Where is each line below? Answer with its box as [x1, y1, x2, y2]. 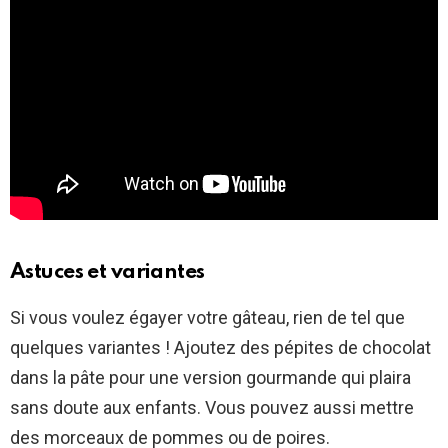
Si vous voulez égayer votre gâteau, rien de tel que [10, 307, 405, 329]
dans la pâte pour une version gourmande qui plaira [10, 367, 411, 389]
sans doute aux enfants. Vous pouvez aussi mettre [10, 397, 414, 419]
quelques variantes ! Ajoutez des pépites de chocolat [10, 337, 431, 359]
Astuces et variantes [10, 262, 205, 284]
